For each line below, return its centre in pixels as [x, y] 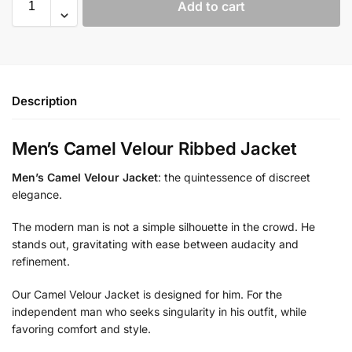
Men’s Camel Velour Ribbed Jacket [154, 148]
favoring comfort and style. [81, 328]
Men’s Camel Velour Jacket [85, 177]
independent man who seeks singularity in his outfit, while [159, 311]
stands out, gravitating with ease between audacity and [155, 244]
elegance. [37, 194]
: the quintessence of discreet [234, 177]
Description [44, 101]
